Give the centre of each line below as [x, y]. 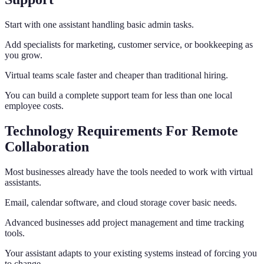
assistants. [23, 182]
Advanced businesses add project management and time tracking [124, 222]
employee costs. [34, 105]
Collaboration [47, 146]
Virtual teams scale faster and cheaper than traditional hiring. [116, 75]
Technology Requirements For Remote [121, 131]
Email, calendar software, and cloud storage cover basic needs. [121, 202]
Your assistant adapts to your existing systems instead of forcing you [131, 253]
